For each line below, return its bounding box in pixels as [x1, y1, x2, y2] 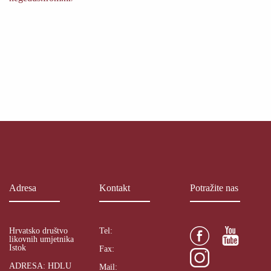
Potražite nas [189, 183, 238, 193]
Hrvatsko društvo [9, 226, 68, 235]
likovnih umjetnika [9, 234, 74, 244]
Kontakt [99, 183, 131, 193]
